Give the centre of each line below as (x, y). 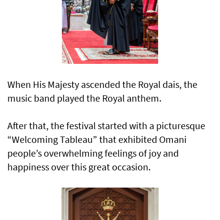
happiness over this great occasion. (79, 167)
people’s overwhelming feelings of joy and (93, 153)
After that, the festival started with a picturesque (106, 126)
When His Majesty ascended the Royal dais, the (102, 84)
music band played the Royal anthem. (84, 98)
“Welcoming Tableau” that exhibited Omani (97, 139)
